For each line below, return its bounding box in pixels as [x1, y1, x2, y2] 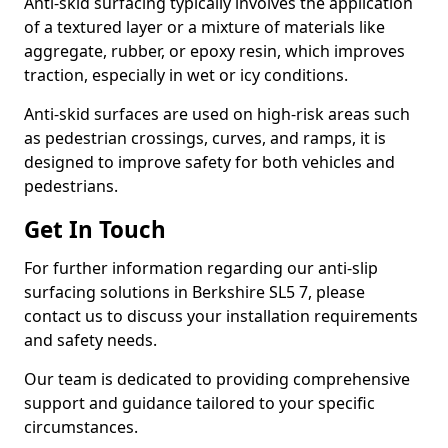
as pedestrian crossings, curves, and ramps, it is [24, 127, 386, 149]
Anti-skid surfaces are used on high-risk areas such [24, 103, 410, 125]
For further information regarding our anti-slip [24, 257, 378, 279]
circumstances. [24, 416, 138, 438]
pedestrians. [24, 175, 118, 197]
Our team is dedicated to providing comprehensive [24, 368, 410, 390]
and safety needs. [24, 329, 157, 351]
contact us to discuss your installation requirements [24, 305, 418, 327]
